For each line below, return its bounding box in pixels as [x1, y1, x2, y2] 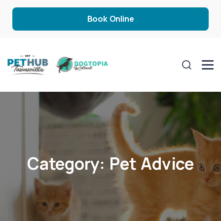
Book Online [87, 13, 134, 24]
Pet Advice [110, 152, 194, 175]
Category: [27, 152, 110, 175]
